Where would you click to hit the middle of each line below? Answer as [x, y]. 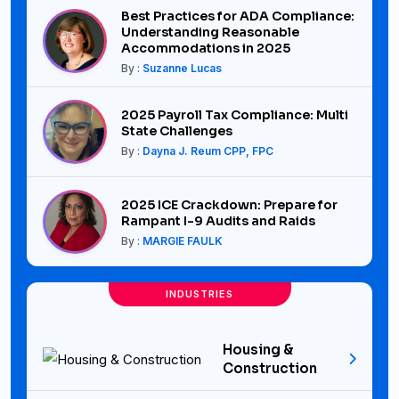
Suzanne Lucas [182, 69]
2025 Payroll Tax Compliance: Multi [235, 115]
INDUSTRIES [199, 294]
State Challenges [177, 131]
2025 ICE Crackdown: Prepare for [229, 205]
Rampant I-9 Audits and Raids [218, 221]
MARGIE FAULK [183, 241]
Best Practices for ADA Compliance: [238, 16]
